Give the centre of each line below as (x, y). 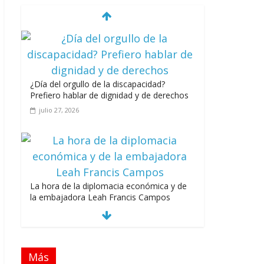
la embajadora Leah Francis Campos (100, 197)
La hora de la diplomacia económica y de (108, 186)
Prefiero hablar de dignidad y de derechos (109, 95)
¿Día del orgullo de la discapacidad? (98, 84)
